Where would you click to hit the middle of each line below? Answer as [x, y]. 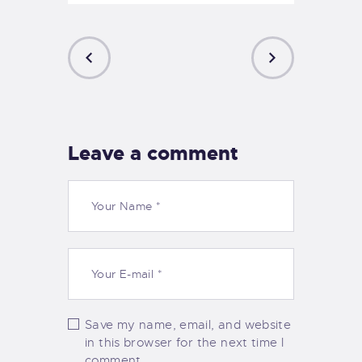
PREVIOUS [99, 98]
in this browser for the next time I [185, 342]
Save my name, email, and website [188, 324]
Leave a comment [153, 153]
